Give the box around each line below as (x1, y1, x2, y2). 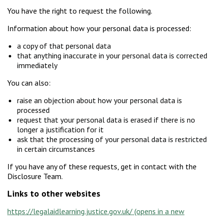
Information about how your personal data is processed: (7, 23, 193, 34)
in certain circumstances (17, 144, 97, 154)
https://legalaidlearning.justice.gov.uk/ (7, 206, 132, 217)
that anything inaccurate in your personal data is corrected (17, 51, 207, 61)
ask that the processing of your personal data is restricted (17, 134, 207, 145)
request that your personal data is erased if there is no (17, 115, 195, 125)
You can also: (7, 78, 53, 88)
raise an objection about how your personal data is (17, 95, 182, 106)
